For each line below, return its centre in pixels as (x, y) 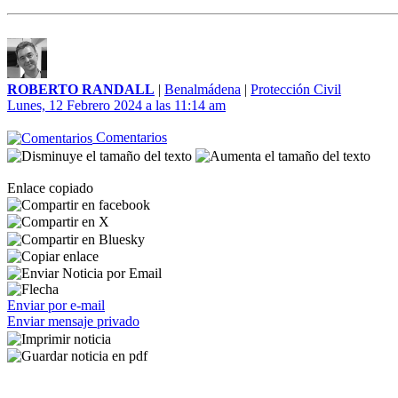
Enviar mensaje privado (73, 322)
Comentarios (130, 137)
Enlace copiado (50, 187)
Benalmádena (203, 89)
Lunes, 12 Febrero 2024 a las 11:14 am (116, 105)
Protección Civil (296, 89)
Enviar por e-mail (56, 306)
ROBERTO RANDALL (81, 89)
